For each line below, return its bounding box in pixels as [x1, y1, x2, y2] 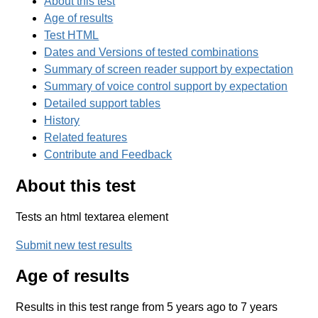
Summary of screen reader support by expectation [44, 62, 294, 75]
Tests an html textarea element [16, 210, 169, 223]
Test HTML [44, 28, 99, 41]
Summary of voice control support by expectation [44, 79, 288, 92]
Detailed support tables [44, 97, 161, 109]
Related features [44, 131, 128, 143]
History [44, 114, 80, 126]
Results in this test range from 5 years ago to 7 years [16, 301, 278, 314]
